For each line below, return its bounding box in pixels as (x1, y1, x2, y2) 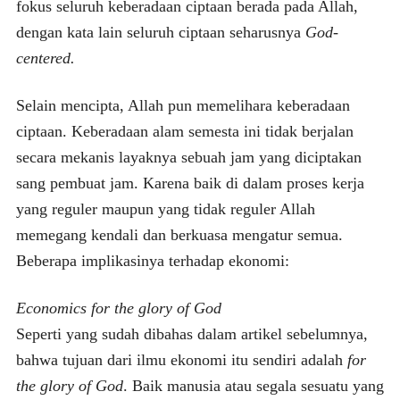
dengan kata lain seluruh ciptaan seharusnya (15, 22, 305, 41)
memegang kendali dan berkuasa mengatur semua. (15, 225, 343, 244)
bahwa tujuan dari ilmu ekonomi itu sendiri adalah (15, 350, 347, 369)
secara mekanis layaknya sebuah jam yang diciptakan (15, 147, 362, 166)
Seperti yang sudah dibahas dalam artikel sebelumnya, (15, 324, 368, 343)
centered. (15, 48, 75, 67)
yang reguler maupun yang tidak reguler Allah (15, 199, 315, 218)
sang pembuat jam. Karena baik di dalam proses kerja (15, 173, 364, 192)
